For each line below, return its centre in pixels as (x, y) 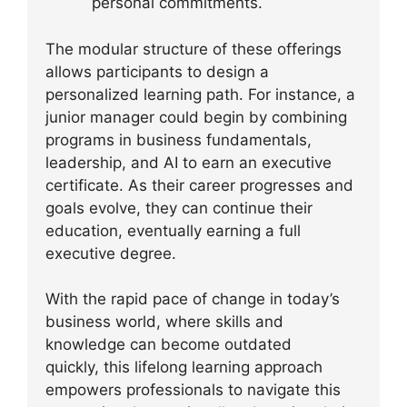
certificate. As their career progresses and (199, 185)
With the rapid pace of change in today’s (193, 299)
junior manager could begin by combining (196, 117)
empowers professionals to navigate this (193, 390)
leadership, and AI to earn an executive (189, 162)
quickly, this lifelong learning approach (184, 367)
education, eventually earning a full (173, 230)
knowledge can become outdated (169, 344)
